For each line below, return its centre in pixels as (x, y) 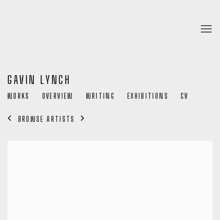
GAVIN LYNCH (39, 80)
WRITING (100, 96)
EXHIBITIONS (148, 96)
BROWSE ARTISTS (46, 119)
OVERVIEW (58, 96)
